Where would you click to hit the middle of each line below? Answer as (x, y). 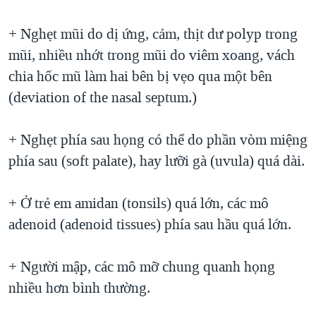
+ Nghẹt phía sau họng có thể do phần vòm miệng (158, 140)
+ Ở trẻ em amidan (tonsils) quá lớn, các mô (139, 203)
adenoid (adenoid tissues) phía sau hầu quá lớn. (150, 225)
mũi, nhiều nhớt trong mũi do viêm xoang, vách (152, 55)
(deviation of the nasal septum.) (103, 98)
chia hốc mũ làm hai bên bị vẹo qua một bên (140, 77)
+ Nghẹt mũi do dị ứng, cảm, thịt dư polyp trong (153, 34)
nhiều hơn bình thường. (79, 288)
